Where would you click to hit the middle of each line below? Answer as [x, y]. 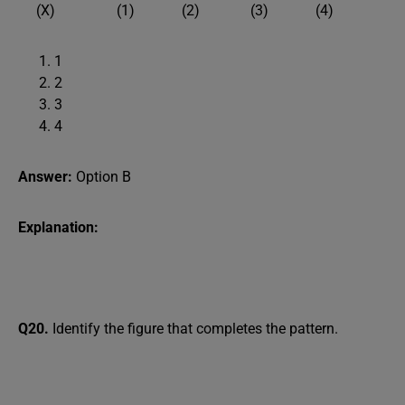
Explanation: [58, 227]
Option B [104, 177]
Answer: [47, 177]
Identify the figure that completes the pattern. [195, 329]
